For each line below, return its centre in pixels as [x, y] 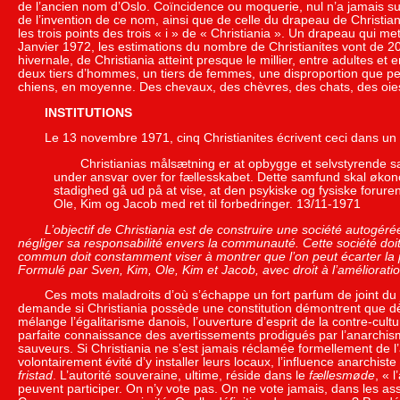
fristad [35, 376]
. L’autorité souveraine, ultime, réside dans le [181, 376]
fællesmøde [342, 376]
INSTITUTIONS [88, 112]
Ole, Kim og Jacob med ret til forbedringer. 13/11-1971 [207, 204]
